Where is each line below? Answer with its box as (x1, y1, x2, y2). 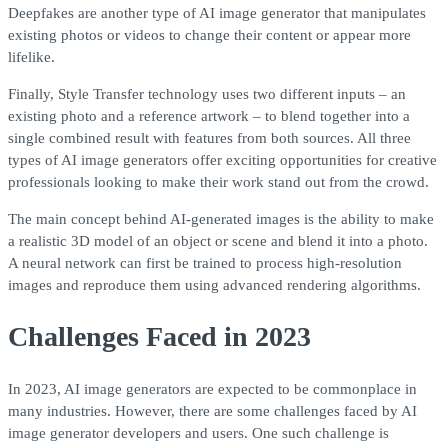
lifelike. (8, 48, 55, 65)
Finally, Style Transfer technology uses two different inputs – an (8, 85, 406, 102)
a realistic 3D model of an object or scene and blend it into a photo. (8, 232, 428, 249)
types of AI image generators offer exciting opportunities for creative (8, 151, 437, 168)
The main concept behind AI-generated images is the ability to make (8, 210, 434, 227)
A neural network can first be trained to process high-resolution (8, 254, 402, 271)
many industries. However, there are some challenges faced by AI (8, 403, 417, 420)
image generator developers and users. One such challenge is (8, 425, 389, 442)
